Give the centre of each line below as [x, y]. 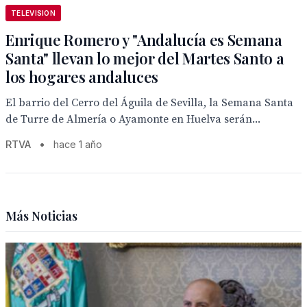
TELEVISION [33, 13]
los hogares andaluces [82, 77]
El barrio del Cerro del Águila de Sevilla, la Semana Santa [149, 103]
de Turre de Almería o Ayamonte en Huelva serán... [133, 119]
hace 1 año [78, 144]
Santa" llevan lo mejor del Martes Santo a [145, 58]
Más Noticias [41, 216]
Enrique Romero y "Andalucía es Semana [144, 40]
